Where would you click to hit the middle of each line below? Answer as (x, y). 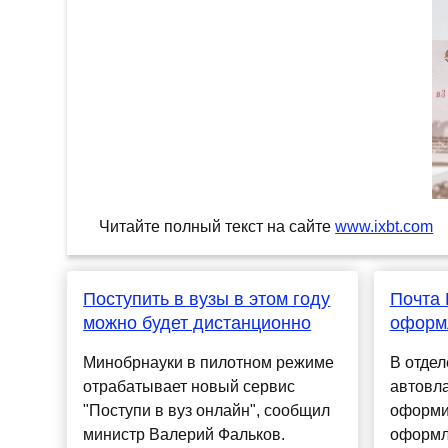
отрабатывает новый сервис (189, 387)
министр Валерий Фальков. (184, 435)
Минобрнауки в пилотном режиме (209, 363)
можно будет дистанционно (197, 323)
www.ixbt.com (384, 227)
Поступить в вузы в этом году (207, 299)
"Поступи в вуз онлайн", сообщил (207, 411)
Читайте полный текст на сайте (217, 227)
